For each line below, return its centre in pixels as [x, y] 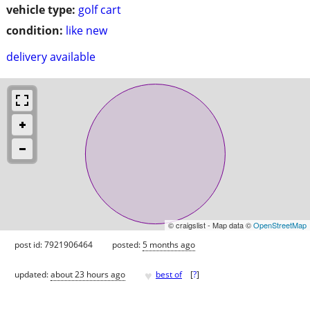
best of [169, 275]
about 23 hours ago [88, 275]
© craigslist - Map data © [211, 225]
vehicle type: [41, 9]
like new [86, 30]
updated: [33, 275]
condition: [35, 30]
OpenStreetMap [280, 225]
